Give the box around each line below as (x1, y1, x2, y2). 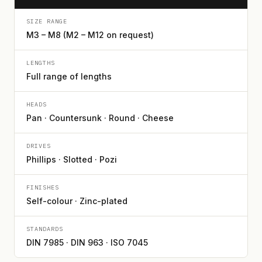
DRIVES (26, 142, 51, 150)
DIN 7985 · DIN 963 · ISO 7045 (26, 237, 148, 247)
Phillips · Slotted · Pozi (26, 154, 117, 164)
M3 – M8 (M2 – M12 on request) (26, 30, 154, 40)
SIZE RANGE (26, 18, 67, 25)
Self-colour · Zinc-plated (26, 196, 127, 206)
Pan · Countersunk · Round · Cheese (26, 113, 174, 123)
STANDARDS (26, 225, 63, 233)
